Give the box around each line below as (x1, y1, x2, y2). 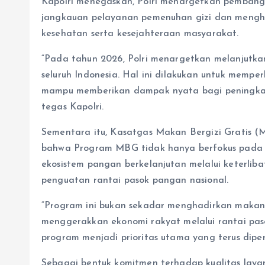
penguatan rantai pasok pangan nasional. (41, 175, 229, 185)
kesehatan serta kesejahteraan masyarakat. (41, 28, 239, 38)
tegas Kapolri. (41, 102, 104, 112)
